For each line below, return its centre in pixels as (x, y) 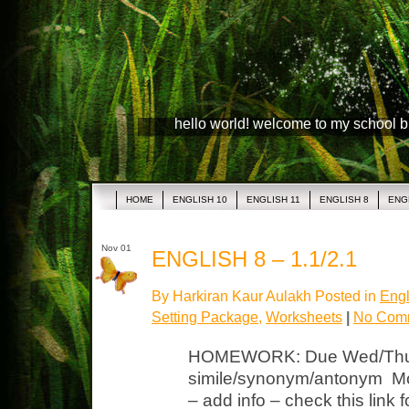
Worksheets (304, 317)
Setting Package (205, 317)
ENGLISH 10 (200, 199)
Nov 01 (112, 248)
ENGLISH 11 (273, 199)
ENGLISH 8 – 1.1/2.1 (254, 259)
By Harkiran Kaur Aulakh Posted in (266, 296)
